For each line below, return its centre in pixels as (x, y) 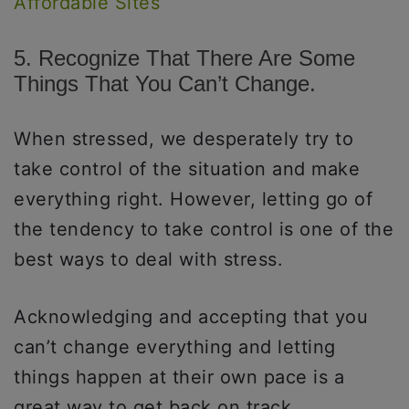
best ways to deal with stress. (152, 260)
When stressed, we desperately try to (184, 139)
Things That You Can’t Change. (165, 84)
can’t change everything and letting (175, 347)
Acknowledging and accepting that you (191, 317)
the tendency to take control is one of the (204, 230)
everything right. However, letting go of (193, 199)
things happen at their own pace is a (179, 378)
